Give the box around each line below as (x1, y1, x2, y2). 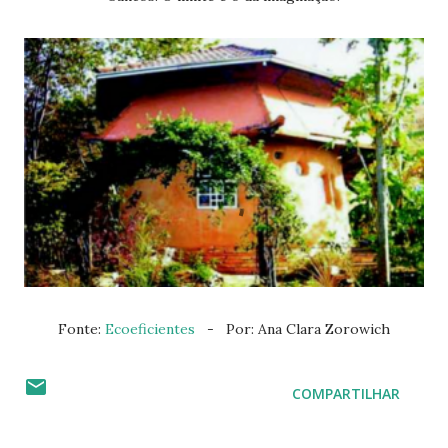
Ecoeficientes (105, 320, 195, 339)
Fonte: (67, 320, 105, 339)
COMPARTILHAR (292, 384, 400, 404)
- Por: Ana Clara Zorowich (195, 320, 390, 339)
